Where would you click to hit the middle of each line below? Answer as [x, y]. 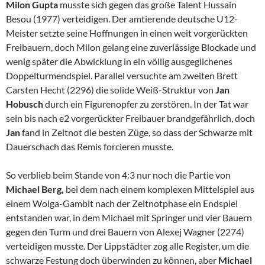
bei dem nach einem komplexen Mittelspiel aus [160, 189]
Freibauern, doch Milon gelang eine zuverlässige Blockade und [131, 47]
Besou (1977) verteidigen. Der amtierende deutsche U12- [122, 19]
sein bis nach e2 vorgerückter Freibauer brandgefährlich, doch [130, 118]
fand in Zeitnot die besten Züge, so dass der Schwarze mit [137, 132]
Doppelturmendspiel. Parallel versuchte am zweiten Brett [122, 76]
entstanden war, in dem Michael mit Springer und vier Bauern [129, 218]
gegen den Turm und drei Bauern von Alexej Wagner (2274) [125, 232]
